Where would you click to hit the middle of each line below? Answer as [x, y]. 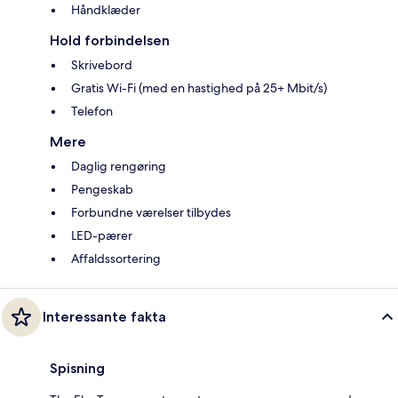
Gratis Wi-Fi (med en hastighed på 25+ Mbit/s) [199, 88]
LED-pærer [102, 236]
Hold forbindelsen [110, 41]
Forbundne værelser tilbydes [151, 213]
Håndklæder [106, 10]
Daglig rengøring [119, 167]
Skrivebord [102, 65]
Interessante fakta [104, 317]
